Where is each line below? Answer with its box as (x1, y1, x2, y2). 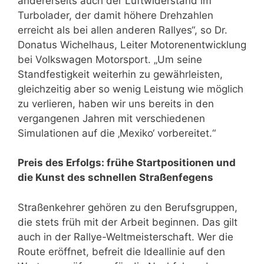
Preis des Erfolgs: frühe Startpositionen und (18, 157, 236, 169)
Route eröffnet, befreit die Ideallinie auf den (18, 245, 225, 258)
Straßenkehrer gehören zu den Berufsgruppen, (18, 201, 237, 213)
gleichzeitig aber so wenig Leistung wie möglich (18, 82, 243, 95)
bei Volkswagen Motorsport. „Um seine (18, 53, 202, 65)
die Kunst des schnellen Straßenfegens (18, 171, 213, 184)
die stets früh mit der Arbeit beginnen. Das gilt (18, 216, 237, 228)
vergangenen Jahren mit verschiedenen (18, 112, 205, 124)
